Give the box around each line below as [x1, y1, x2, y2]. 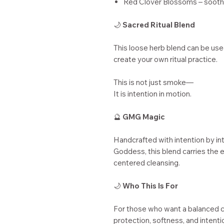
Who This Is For [122, 181, 178, 190]
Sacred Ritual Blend [122, 20, 195, 29]
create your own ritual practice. [113, 54, 217, 64]
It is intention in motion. [113, 89, 191, 98]
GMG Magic [122, 112, 165, 121]
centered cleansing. [113, 158, 180, 167]
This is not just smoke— [113, 77, 193, 87]
